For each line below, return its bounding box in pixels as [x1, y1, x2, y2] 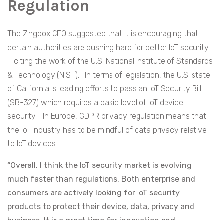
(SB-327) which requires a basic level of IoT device [7, 98, 183, 108]
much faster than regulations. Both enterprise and [7, 174, 195, 184]
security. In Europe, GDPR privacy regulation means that [7, 111, 206, 121]
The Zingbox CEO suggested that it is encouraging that [7, 29, 198, 39]
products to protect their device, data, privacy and [7, 202, 194, 212]
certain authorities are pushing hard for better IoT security [7, 43, 209, 53]
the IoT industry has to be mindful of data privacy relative [7, 125, 207, 135]
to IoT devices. [7, 139, 57, 149]
